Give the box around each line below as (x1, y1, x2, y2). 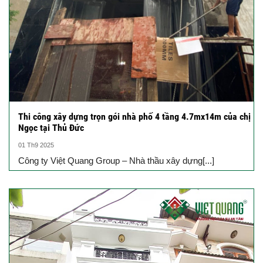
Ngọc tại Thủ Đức (18, 122, 84, 134)
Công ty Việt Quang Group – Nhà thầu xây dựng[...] (18, 156, 214, 166)
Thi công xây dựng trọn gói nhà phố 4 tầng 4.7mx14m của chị (18, 111, 251, 123)
